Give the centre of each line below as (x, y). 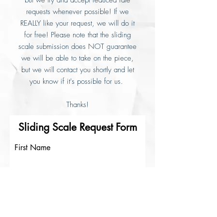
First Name (32, 147)
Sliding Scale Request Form (77, 127)
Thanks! (77, 105)
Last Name (32, 173)
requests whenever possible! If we (77, 12)
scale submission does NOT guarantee (77, 46)
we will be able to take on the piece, (77, 58)
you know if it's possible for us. (77, 81)
